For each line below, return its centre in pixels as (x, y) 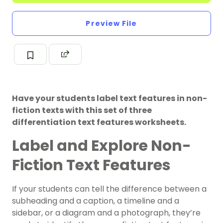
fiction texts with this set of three (82, 111)
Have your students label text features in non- (110, 99)
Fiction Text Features (91, 166)
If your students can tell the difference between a (109, 189)
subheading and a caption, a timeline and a (96, 201)
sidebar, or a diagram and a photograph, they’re (106, 213)
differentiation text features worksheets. (99, 122)
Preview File (111, 24)
